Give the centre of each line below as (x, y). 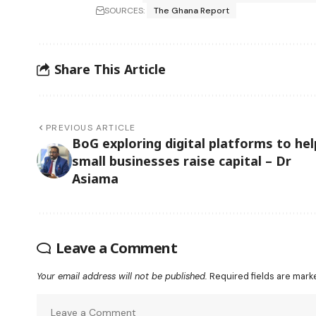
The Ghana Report (192, 10)
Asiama (95, 178)
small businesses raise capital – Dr (182, 160)
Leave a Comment (116, 248)
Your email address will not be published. (122, 276)
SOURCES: (125, 10)
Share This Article (110, 69)
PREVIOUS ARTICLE (91, 127)
